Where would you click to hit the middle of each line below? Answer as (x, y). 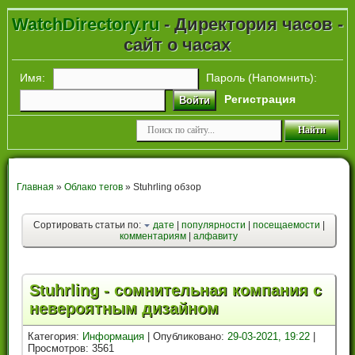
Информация (114, 336)
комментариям (153, 237)
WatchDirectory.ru (85, 24)
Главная (35, 187)
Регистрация (260, 99)
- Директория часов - (251, 24)
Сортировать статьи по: (88, 225)
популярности (213, 225)
